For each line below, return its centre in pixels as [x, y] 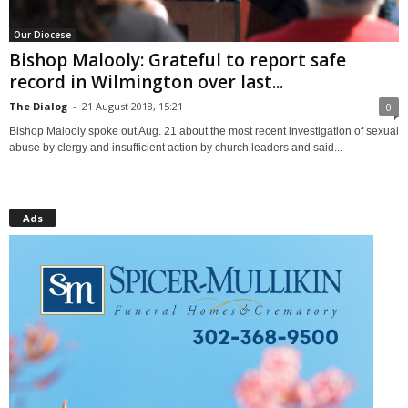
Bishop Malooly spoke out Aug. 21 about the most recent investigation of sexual [204, 131]
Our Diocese [42, 34]
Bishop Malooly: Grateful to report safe [178, 60]
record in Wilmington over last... [146, 82]
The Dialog [38, 106]
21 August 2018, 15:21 [133, 106]
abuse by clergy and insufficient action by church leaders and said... [176, 147]
